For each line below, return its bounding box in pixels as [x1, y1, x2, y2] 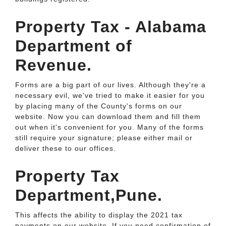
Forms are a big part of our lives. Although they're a [15, 81, 206, 89]
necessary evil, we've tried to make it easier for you [15, 91, 205, 99]
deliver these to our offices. [15, 144, 116, 152]
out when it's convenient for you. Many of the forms [15, 123, 204, 131]
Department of [15, 37, 132, 55]
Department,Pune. [15, 186, 162, 204]
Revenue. [15, 56, 92, 74]
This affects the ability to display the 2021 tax [15, 211, 183, 219]
